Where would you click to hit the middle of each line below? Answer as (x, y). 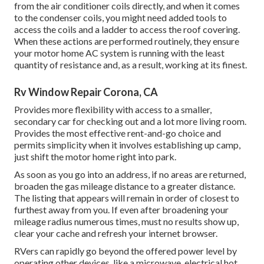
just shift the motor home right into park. (95, 157)
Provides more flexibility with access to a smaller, (113, 110)
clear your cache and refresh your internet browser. (116, 233)
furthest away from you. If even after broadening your (121, 210)
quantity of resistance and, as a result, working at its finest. (131, 65)
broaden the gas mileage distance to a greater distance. (125, 186)
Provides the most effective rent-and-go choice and (118, 133)
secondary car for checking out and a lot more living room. (130, 121)
